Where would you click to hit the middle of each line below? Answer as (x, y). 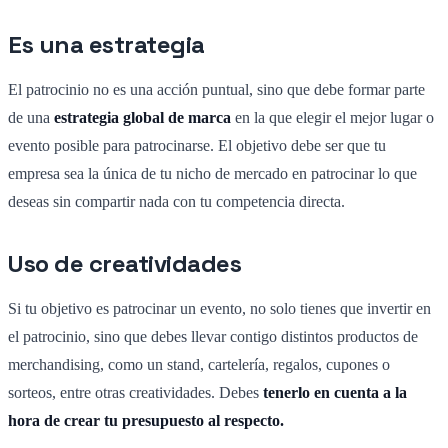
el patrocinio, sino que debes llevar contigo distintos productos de (213, 336)
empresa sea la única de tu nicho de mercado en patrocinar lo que (212, 173)
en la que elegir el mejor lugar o (334, 117)
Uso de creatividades (125, 263)
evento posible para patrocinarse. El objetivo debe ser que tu (197, 145)
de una (31, 117)
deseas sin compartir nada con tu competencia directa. (176, 201)
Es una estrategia (106, 44)
